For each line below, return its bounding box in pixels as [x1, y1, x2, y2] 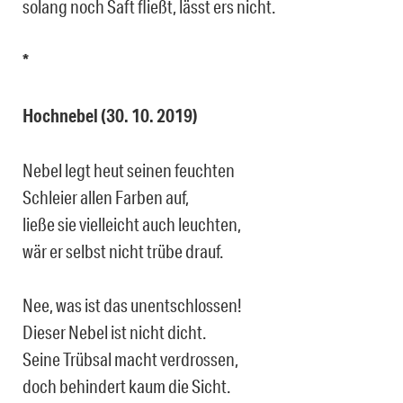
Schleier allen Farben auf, [22, 186, 189, 209]
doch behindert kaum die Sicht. [22, 375, 230, 398]
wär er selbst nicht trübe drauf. [22, 240, 223, 263]
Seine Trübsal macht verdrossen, [22, 348, 238, 371]
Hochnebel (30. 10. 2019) [22, 104, 198, 128]
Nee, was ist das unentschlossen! [22, 294, 242, 317]
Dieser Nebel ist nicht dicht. [22, 321, 206, 344]
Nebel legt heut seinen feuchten [22, 159, 235, 182]
